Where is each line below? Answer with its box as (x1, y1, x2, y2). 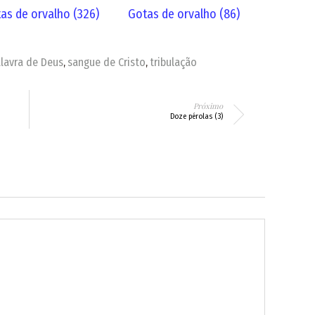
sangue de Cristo (67, 56, 146, 70)
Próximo (193, 101, 223, 112)
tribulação (149, 56, 197, 70)
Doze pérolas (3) (169, 112, 223, 122)
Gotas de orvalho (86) (128, 6, 240, 22)
